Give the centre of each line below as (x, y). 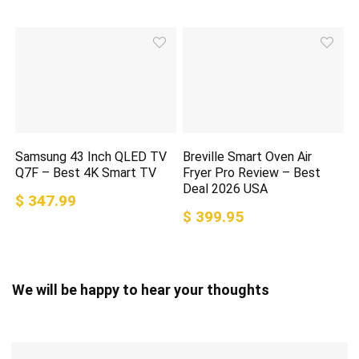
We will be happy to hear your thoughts (141, 289)
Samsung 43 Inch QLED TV (91, 156)
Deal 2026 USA (226, 188)
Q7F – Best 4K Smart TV (86, 172)
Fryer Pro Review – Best (252, 172)
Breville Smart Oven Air (248, 156)
